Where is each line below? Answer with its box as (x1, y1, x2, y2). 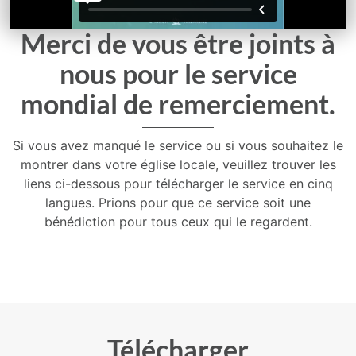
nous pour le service (59, 56, 297, 90)
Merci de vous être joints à (21, 26, 335, 60)
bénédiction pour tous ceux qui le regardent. (44, 213, 312, 230)
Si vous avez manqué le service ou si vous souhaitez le (13, 137, 343, 153)
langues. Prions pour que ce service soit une (45, 194, 311, 211)
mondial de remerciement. (21, 87, 335, 120)
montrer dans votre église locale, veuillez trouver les (20, 156, 336, 172)
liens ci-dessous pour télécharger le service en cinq (23, 175, 333, 192)
